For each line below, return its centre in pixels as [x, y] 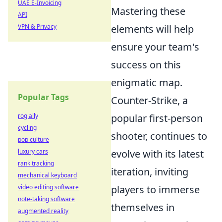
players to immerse [155, 190]
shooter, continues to [159, 136]
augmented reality [43, 211]
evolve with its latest [157, 154]
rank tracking [36, 163]
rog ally [28, 116]
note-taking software [46, 199]
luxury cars [33, 151]
